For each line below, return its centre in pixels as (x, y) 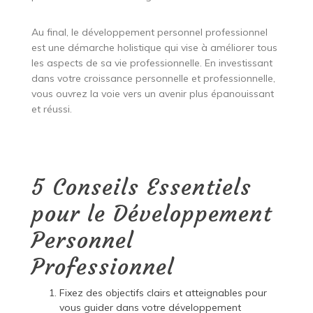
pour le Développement (151, 213)
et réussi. (51, 109)
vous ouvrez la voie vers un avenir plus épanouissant (152, 93)
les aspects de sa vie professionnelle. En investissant (152, 63)
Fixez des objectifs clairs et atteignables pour (163, 292)
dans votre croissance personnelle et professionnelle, (153, 78)
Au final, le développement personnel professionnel (149, 32)
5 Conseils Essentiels (141, 187)
